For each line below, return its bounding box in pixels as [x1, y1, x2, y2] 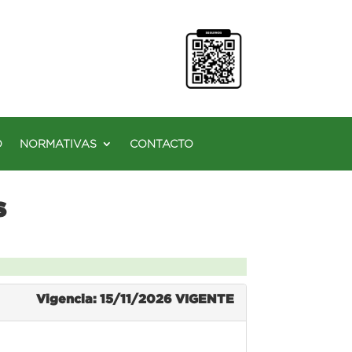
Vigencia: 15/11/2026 [35, 291, 175, 306]
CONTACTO [130, 137, 193, 150]
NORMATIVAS [20, 137, 97, 150]
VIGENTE [174, 291, 234, 306]
